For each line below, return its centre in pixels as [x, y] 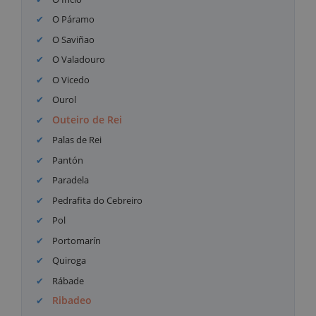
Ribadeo [72, 300]
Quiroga [68, 261]
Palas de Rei [76, 140]
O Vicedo [70, 79]
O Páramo [73, 19]
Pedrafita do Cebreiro [97, 200]
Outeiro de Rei [87, 119]
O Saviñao [73, 39]
